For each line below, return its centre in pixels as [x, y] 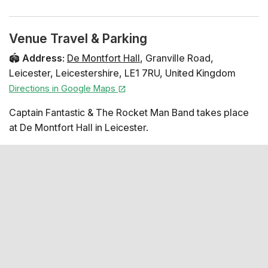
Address [42, 58]
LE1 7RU [142, 73]
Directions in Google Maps [63, 88]
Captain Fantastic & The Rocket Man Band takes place [129, 112]
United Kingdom [200, 73]
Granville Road [178, 58]
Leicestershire [87, 73]
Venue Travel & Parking [78, 38]
